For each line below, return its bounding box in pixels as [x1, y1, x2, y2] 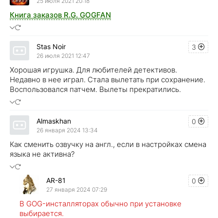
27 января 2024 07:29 [46, 185, 107, 193]
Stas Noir [36, 42, 66, 51]
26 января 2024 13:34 [36, 126, 98, 134]
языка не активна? [10, 149, 74, 159]
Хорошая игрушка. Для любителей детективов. [10, 65, 177, 75]
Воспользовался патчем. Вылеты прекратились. [10, 85, 181, 94]
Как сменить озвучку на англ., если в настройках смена [10, 140, 206, 149]
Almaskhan [36, 116, 71, 125]
